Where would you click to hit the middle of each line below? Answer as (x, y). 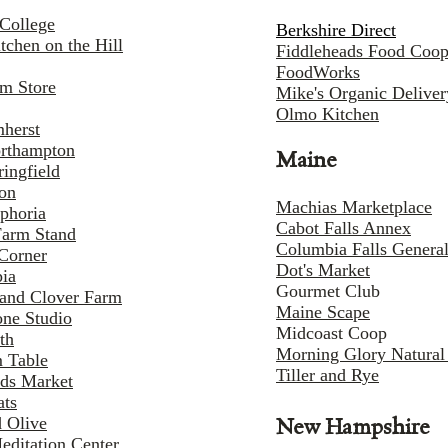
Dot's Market (323, 270)
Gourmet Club (328, 291)
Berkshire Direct (336, 30)
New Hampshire (353, 428)
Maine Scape (323, 312)
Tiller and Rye (327, 375)
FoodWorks (318, 72)
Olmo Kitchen (327, 114)
